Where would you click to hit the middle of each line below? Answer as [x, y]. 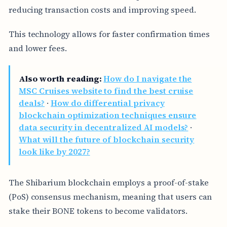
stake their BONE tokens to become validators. [98, 211]
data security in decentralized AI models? [104, 127]
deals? [32, 103]
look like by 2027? [54, 152]
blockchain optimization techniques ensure [108, 115]
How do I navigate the [148, 79]
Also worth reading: [60, 79]
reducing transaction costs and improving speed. [102, 9]
